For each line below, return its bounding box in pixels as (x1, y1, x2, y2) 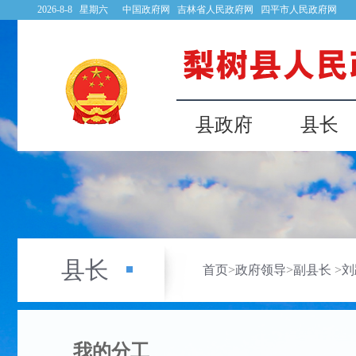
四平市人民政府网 (261, 4, 337, 15)
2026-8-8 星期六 (37, 4, 122, 15)
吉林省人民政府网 (177, 4, 253, 15)
